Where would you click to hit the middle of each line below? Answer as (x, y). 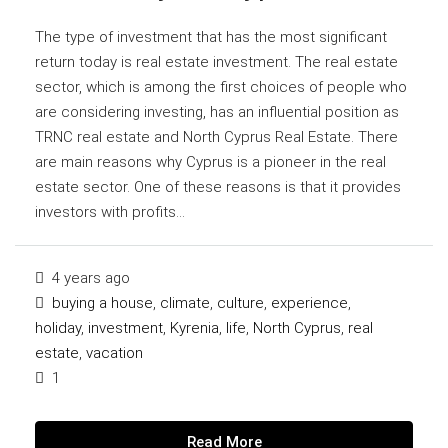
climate (185, 303)
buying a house (102, 303)
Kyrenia (194, 328)
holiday (58, 328)
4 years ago (89, 278)
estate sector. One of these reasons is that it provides (218, 187)
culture (240, 303)
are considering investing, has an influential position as (217, 112)
